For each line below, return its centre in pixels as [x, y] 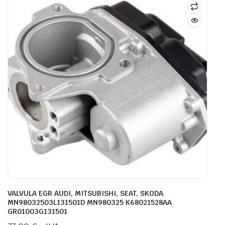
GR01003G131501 [37, 212]
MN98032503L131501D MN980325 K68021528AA [90, 203]
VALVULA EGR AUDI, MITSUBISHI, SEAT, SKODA [85, 194]
